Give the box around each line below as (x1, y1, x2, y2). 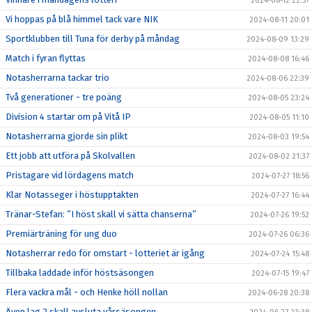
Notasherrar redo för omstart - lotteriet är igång (6, 248, 205, 258)
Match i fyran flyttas (6, 53, 86, 63)
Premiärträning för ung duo (6, 228, 117, 239)
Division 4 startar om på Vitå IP (6, 111, 131, 122)
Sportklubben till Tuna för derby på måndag (6, 33, 180, 44)
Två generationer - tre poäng (6, 92, 122, 102)
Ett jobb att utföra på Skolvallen (6, 150, 135, 161)
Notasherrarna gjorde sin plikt (6, 131, 127, 141)
